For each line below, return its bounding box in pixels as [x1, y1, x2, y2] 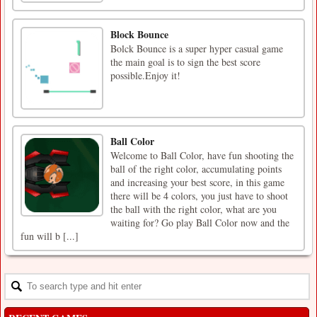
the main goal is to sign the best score [110, 54, 260, 69]
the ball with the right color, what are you [110, 202, 277, 216]
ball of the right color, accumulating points [110, 161, 282, 175]
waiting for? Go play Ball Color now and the [110, 215, 289, 229]
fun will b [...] [21, 229, 79, 243]
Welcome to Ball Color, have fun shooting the [110, 148, 294, 162]
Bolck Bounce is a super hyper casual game [110, 41, 283, 55]
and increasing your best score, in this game [110, 175, 284, 189]
